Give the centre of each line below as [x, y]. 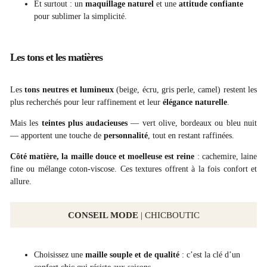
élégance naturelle [195, 103]
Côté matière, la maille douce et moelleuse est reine [103, 157]
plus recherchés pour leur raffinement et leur [86, 103]
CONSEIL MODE [103, 215]
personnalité [126, 136]
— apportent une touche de [57, 136]
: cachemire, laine [226, 157]
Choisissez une [58, 255]
